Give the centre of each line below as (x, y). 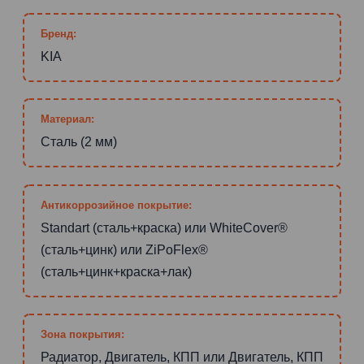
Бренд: (58, 34)
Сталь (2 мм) (79, 142)
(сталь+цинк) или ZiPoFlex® (124, 249)
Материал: (67, 119)
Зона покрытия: (82, 335)
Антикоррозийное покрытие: (116, 205)
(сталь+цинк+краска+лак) (116, 271)
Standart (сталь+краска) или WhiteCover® (164, 227)
